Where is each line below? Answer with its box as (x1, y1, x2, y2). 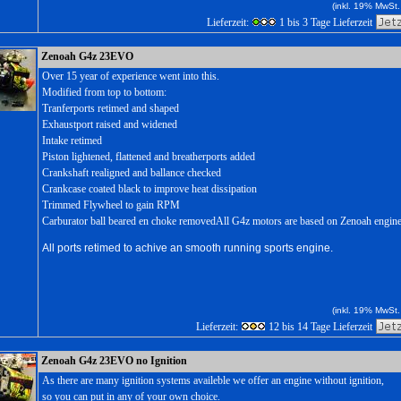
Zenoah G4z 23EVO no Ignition (41, 354, 187, 367)
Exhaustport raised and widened (42, 118, 177, 131)
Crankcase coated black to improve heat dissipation (42, 183, 257, 195)
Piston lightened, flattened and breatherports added (42, 150, 255, 163)
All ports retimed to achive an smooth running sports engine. (42, 242, 333, 254)
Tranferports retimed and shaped (42, 102, 179, 115)
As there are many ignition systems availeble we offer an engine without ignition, (42, 374, 384, 387)
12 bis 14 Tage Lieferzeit (269, 320, 372, 333)
